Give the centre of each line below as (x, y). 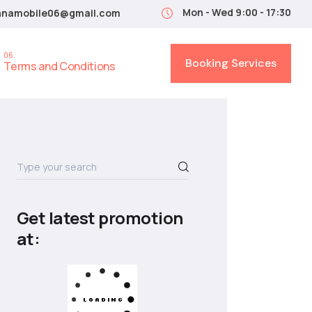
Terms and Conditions (60, 66)
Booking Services (231, 63)
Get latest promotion (100, 218)
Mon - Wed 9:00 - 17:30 (237, 12)
